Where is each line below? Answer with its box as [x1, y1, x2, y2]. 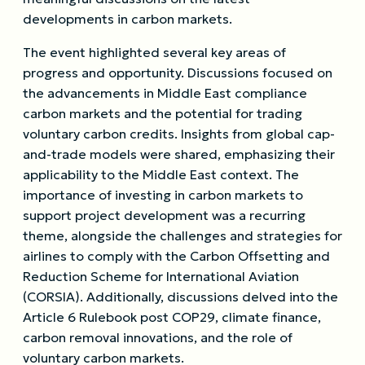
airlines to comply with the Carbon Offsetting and [23, 247, 330, 264]
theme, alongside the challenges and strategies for [23, 226, 342, 244]
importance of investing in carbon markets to [23, 186, 303, 203]
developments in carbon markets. [23, 10, 232, 27]
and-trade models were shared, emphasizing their [23, 145, 335, 162]
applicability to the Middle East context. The [23, 165, 299, 182]
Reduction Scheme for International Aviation [23, 267, 299, 284]
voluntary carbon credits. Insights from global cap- [23, 125, 335, 142]
